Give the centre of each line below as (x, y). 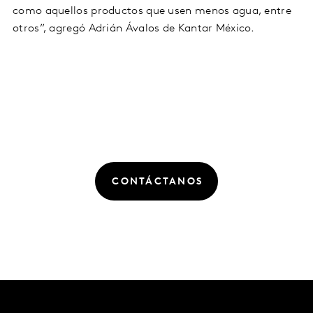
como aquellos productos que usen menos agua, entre (152, 12)
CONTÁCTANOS (158, 182)
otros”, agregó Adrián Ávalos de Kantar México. (134, 29)
